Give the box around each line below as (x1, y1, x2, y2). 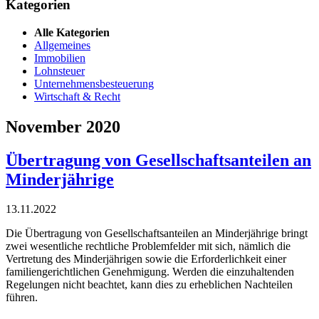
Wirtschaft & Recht (34, 90, 120, 103)
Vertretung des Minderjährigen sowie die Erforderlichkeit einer (6, 253, 286, 266)
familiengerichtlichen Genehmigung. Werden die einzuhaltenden (6, 266, 294, 278)
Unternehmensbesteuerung (34, 77, 154, 90)
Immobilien (34, 51, 85, 64)
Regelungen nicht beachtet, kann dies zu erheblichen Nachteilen (6, 278, 293, 291)
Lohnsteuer (34, 64, 85, 77)
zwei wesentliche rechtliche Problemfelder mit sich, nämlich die (6, 240, 291, 253)
